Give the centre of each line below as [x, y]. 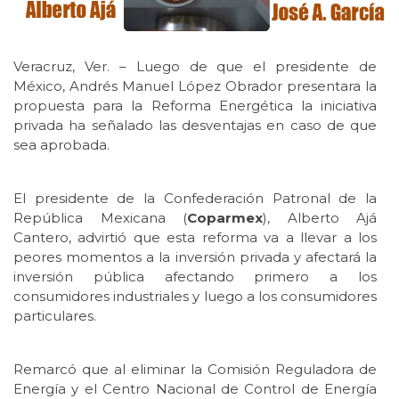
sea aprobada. [61, 145]
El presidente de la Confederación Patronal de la [195, 199]
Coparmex [225, 218]
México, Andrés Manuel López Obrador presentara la [195, 86]
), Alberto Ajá [320, 218]
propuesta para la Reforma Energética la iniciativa [195, 106]
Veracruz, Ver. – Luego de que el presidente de [195, 67]
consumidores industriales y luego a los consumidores [195, 297]
